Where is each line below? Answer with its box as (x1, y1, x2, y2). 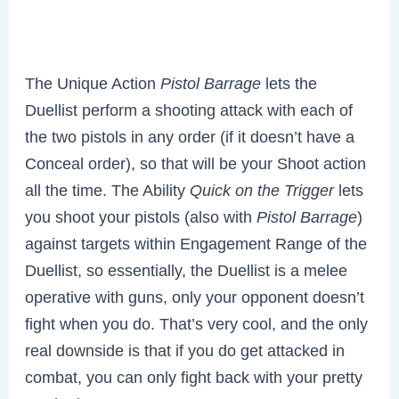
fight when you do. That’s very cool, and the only (25, 314, 369, 334)
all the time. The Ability (25, 181, 191, 200)
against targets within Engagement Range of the (25, 234, 368, 254)
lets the (261, 74, 318, 94)
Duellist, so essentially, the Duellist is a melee (25, 261, 348, 281)
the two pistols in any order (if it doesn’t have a (25, 127, 355, 147)
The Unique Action (25, 74, 161, 94)
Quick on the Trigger (190, 181, 335, 200)
